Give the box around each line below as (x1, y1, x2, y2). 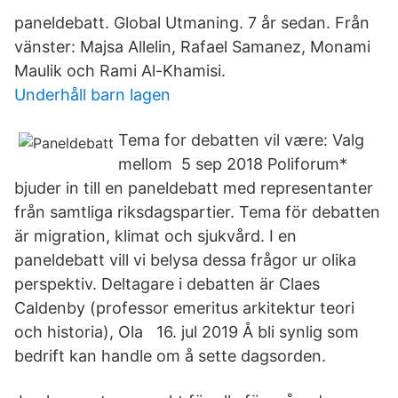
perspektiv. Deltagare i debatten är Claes (14, 275, 320, 293)
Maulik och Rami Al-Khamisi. (14, 61, 226, 80)
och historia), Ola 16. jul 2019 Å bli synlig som (14, 322, 359, 341)
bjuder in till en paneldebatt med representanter (14, 179, 373, 197)
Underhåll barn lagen (14, 85, 171, 104)
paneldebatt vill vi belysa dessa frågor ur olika (14, 251, 356, 269)
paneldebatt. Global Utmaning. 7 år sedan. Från (14, 13, 370, 32)
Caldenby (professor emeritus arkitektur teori (14, 298, 354, 317)
